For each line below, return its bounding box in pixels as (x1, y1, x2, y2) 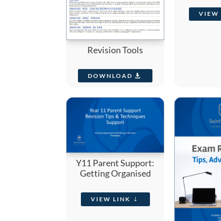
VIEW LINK (90, 195, 130, 203)
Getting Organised (79, 168, 151, 179)
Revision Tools (87, 44, 144, 55)
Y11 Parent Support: (76, 157, 155, 169)
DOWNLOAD (88, 72, 133, 79)
